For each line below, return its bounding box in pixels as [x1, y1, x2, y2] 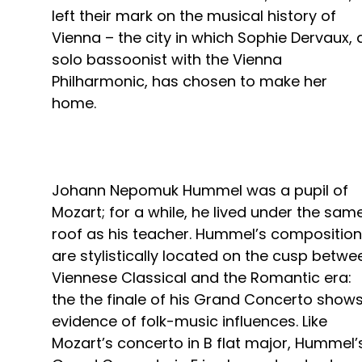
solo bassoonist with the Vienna [52, 49, 282, 70]
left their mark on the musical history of [52, 6, 336, 27]
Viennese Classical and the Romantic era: [52, 267, 351, 288]
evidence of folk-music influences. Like [52, 311, 327, 332]
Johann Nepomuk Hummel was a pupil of [52, 180, 348, 201]
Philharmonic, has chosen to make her [52, 71, 327, 92]
